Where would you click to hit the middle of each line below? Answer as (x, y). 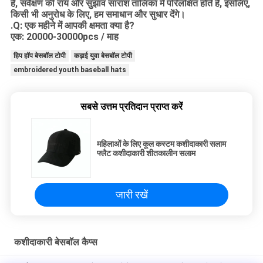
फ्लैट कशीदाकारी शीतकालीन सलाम (146, 154)
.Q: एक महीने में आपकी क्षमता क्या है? (72, 26)
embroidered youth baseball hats (70, 70)
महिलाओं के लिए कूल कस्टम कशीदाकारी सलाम (161, 144)
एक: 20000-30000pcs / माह (64, 37)
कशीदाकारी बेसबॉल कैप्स (55, 242)
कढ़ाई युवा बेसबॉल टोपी (103, 56)
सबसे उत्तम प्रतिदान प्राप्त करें (131, 107)
